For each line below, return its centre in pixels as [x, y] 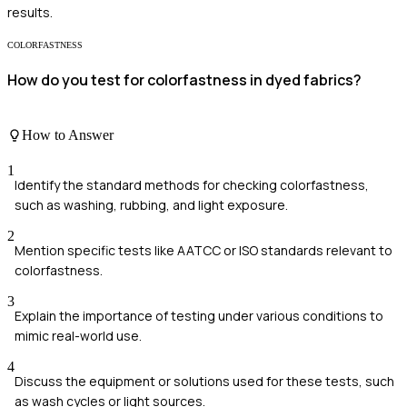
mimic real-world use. [78, 336]
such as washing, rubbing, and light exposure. [151, 205]
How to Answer [68, 135]
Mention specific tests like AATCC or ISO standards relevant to [203, 251]
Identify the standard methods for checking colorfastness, [192, 185]
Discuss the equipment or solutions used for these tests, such [204, 382]
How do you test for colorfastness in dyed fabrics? [184, 79]
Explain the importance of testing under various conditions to [199, 316]
